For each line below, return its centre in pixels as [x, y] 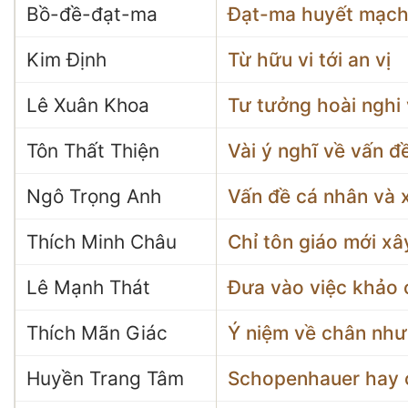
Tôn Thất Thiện [93, 151]
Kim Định [66, 60]
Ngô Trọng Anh [94, 196]
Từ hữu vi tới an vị [309, 60]
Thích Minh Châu [102, 242]
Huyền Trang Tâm [105, 378]
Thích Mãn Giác [97, 333]
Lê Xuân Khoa [88, 105]
